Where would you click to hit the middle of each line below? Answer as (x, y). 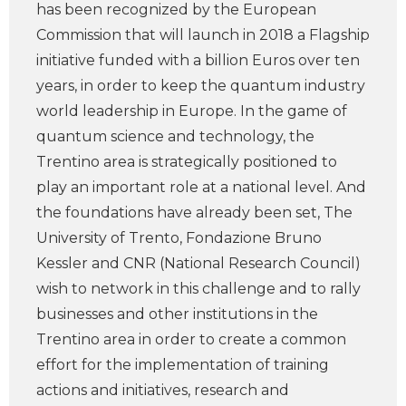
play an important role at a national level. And (201, 187)
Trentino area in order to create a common (191, 339)
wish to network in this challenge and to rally (198, 289)
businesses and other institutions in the (177, 314)
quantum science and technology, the (175, 136)
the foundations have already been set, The (194, 213)
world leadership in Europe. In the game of (192, 111)
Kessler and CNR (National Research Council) (198, 263)
